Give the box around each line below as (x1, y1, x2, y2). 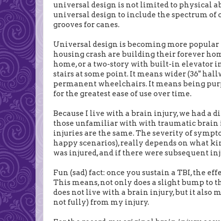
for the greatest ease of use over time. (53, 89, 191, 98)
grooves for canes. (53, 20, 119, 29)
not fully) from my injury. (53, 197, 149, 207)
